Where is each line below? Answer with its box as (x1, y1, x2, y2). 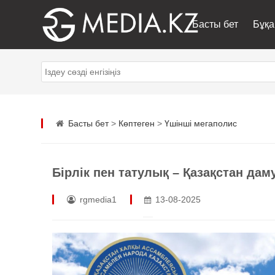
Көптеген (118, 118, 155, 128)
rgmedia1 (77, 195, 117, 204)
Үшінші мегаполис (164, 118, 237, 128)
